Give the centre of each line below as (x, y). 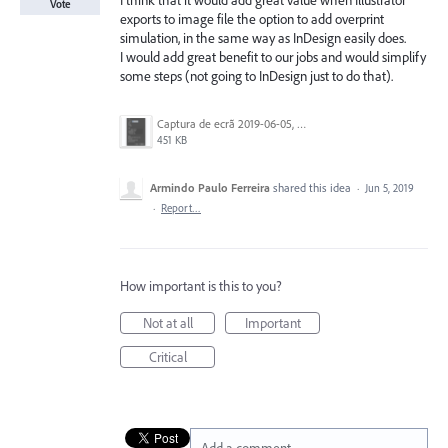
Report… (181, 208)
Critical (167, 357)
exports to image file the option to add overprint (252, 19)
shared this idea (313, 187)
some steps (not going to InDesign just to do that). (256, 76)
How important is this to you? (201, 286)
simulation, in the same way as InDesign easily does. (263, 38)
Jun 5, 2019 (389, 188)
